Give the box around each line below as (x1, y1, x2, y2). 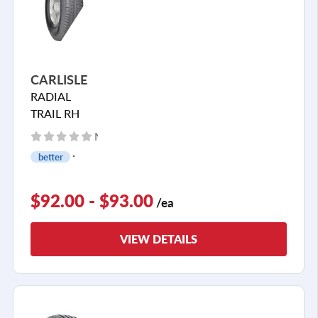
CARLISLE (31, 70, 87, 88)
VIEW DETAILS (120, 230, 197, 247)
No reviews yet (94, 128, 168, 143)
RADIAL (31, 87, 71, 104)
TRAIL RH (31, 104, 79, 121)
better (38, 150, 63, 163)
